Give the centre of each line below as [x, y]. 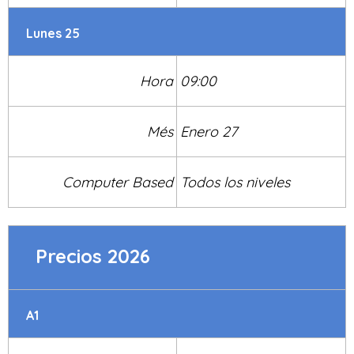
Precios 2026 [92, 256]
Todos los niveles [235, 182]
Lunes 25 [53, 33]
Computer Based [117, 182]
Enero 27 [209, 132]
